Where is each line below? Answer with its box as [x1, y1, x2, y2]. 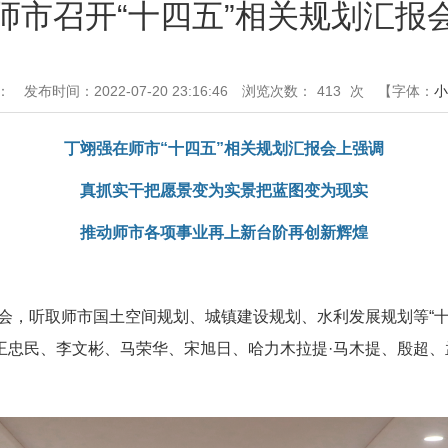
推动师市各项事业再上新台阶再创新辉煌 [80, 224, 368, 241]
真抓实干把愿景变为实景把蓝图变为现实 [80, 182, 368, 199]
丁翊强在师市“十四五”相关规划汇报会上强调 [64, 140, 384, 157]
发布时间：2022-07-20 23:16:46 [24, 83, 228, 99]
